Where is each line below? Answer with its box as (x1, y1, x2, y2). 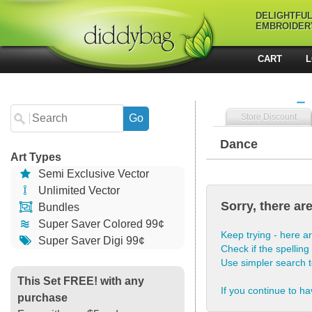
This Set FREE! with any (17, 275, 144, 287)
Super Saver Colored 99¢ (36, 218, 165, 230)
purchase (17, 292, 68, 304)
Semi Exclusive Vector (36, 168, 150, 180)
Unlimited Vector (36, 185, 120, 196)
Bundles (36, 201, 80, 213)
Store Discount (241, 112, 297, 122)
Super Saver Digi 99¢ (36, 235, 146, 247)
